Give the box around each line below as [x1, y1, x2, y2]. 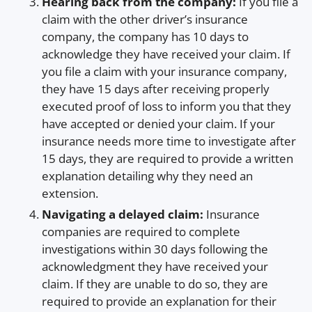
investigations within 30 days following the [42, 241, 268, 258]
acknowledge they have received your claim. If [42, 45, 290, 62]
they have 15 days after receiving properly [42, 80, 270, 97]
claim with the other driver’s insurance [42, 10, 248, 27]
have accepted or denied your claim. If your [42, 115, 275, 132]
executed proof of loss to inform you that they [42, 97, 291, 114]
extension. [42, 185, 98, 201]
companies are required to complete [42, 224, 240, 240]
